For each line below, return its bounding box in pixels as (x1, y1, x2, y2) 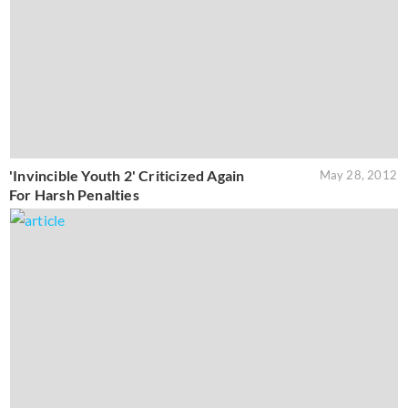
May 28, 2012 (319, 167, 397, 182)
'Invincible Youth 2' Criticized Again (9, 166, 245, 184)
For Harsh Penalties (9, 185, 139, 203)
